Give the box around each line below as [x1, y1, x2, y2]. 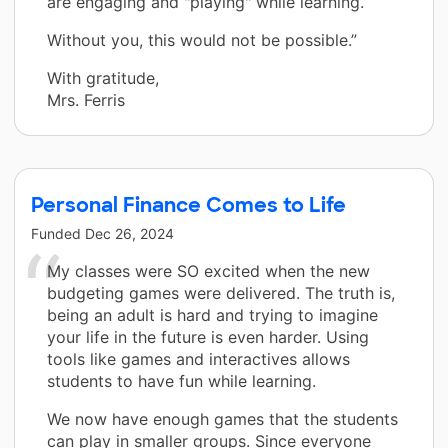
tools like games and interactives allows [47, 349, 350, 370]
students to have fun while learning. [47, 371, 316, 392]
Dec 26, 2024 [85, 225, 174, 243]
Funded [31, 225, 85, 243]
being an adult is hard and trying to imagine [47, 305, 378, 326]
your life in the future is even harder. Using [47, 327, 369, 348]
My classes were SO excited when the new [47, 261, 370, 282]
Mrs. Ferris [47, 90, 125, 111]
